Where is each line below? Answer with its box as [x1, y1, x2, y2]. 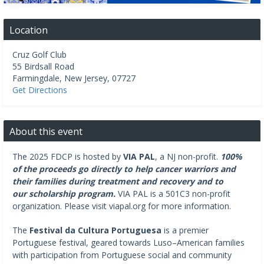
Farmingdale [12, 72, 60, 84]
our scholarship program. [12, 187, 118, 199]
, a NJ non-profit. [155, 150, 220, 162]
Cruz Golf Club [12, 48, 67, 60]
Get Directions [12, 84, 67, 95]
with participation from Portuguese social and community [12, 249, 232, 260]
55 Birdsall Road [12, 60, 74, 72]
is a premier [161, 224, 209, 236]
